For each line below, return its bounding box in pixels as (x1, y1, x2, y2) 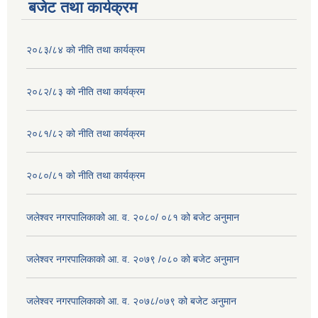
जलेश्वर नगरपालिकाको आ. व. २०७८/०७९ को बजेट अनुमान (26, 295, 236, 307)
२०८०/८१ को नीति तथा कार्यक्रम (26, 170, 145, 182)
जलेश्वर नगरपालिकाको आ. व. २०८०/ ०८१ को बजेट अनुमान (26, 212, 239, 224)
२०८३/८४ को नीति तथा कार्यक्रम (26, 44, 145, 56)
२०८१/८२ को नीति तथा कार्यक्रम (26, 128, 145, 140)
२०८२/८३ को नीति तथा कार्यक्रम (26, 86, 145, 98)
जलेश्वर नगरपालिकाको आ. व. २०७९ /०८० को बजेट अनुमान (26, 253, 239, 265)
